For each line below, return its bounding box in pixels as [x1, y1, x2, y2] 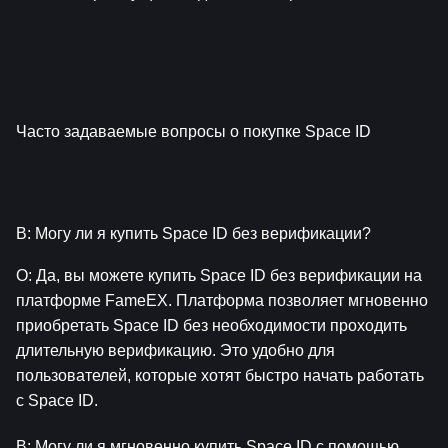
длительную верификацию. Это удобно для [16, 342, 335, 360]
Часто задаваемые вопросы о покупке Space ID [16, 122, 371, 140]
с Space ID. [16, 392, 98, 410]
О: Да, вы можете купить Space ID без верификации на [16, 267, 422, 285]
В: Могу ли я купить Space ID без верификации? [16, 225, 371, 243]
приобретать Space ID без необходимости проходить [16, 317, 407, 335]
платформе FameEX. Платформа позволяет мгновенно [16, 292, 428, 310]
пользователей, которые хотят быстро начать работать [16, 367, 424, 385]
